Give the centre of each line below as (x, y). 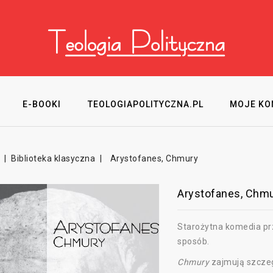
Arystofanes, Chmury (154, 158)
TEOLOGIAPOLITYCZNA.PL (145, 104)
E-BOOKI (42, 104)
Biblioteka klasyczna (53, 158)
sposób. (193, 241)
